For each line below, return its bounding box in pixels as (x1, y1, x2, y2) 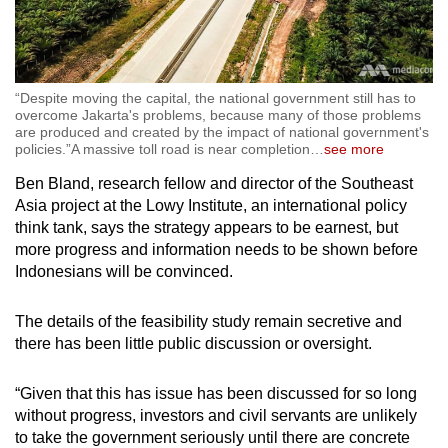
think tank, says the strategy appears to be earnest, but (15, 218, 398, 236)
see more (324, 140, 384, 157)
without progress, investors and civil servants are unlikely (15, 406, 417, 424)
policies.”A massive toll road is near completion (15, 140, 310, 157)
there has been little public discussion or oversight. (15, 334, 372, 352)
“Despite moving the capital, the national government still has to (15, 89, 416, 106)
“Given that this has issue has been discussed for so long (15, 384, 417, 402)
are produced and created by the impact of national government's (15, 123, 429, 140)
